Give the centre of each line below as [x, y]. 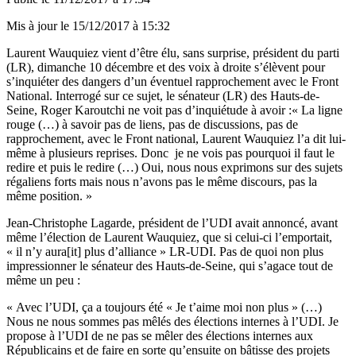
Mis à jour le [39, 25]
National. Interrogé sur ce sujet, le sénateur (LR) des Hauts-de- [163, 95]
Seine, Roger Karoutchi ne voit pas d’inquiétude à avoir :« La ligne [174, 110]
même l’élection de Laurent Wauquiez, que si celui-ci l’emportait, [169, 237]
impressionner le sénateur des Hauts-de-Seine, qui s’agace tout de [170, 265]
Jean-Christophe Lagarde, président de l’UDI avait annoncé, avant [172, 222]
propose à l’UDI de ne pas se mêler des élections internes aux [160, 335]
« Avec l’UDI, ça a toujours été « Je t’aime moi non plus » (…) [164, 307]
